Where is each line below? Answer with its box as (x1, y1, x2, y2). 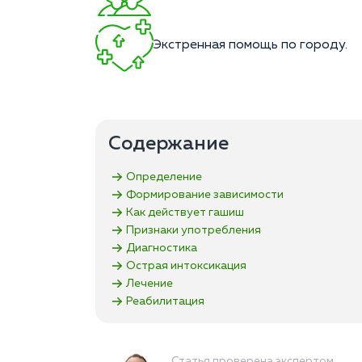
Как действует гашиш (126, 206, 244, 218)
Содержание (108, 134, 229, 154)
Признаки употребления (126, 224, 261, 236)
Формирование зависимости (126, 188, 284, 200)
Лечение (126, 277, 173, 289)
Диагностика (126, 242, 197, 254)
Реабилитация (126, 295, 204, 307)
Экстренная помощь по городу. (154, 39, 347, 53)
